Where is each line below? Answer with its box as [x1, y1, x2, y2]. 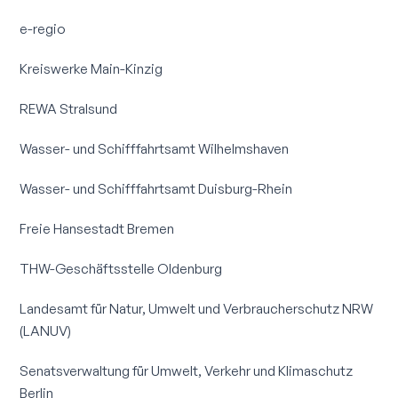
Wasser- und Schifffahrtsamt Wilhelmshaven [20, 139, 290, 157]
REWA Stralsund [20, 99, 118, 117]
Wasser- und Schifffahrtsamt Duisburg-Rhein [20, 179, 293, 197]
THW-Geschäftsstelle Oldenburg [20, 259, 223, 277]
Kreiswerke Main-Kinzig [20, 59, 163, 77]
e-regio [20, 19, 67, 37]
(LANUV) [20, 321, 72, 339]
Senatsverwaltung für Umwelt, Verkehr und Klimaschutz [20, 361, 354, 379]
